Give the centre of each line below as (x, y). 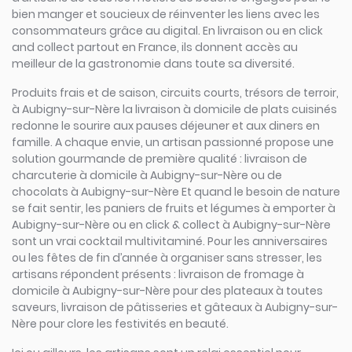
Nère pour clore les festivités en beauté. (120, 324)
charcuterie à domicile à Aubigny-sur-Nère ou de (147, 175)
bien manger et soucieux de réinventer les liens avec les (166, 14)
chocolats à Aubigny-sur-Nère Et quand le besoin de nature (176, 192)
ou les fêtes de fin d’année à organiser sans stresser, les (167, 258)
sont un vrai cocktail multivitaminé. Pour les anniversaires (170, 241)
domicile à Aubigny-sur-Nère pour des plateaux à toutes (167, 291)
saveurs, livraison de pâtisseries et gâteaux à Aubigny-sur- (175, 307)
